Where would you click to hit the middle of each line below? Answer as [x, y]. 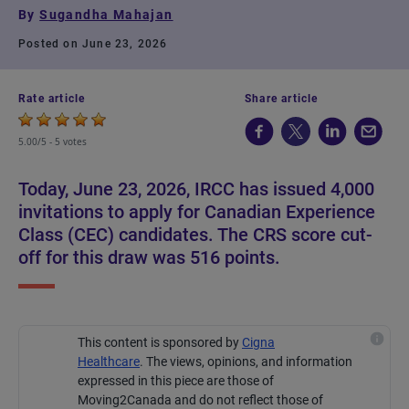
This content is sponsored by [160, 342]
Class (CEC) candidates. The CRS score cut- [195, 235]
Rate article [52, 99]
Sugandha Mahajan [106, 15]
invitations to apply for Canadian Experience [197, 212]
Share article [282, 99]
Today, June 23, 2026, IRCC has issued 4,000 [196, 189]
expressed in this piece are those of [176, 381]
